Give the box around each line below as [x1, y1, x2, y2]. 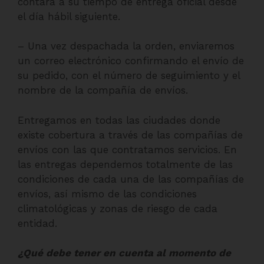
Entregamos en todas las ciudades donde [18, 114, 220, 126]
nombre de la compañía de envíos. [18, 84, 188, 96]
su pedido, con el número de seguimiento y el [18, 70, 240, 81]
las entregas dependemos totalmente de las [18, 158, 233, 170]
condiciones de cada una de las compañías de [18, 173, 244, 185]
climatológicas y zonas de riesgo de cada [18, 202, 217, 214]
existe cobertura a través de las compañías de [18, 128, 243, 141]
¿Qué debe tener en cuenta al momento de [18, 247, 231, 259]
